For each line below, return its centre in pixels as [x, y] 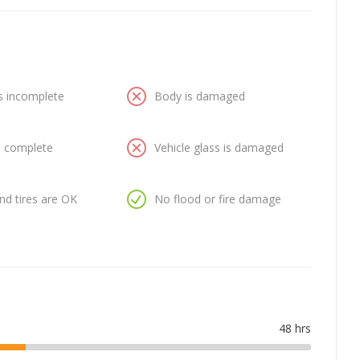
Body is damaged [199, 96]
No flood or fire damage [217, 199]
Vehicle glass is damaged [219, 148]
